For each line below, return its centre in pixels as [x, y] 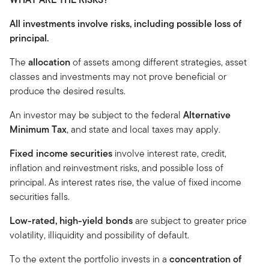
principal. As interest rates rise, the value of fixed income [125, 182]
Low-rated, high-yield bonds [71, 220]
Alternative [207, 115]
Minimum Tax [38, 129]
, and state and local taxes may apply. [144, 129]
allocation [49, 62]
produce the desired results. [68, 91]
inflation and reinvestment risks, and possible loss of [116, 168]
